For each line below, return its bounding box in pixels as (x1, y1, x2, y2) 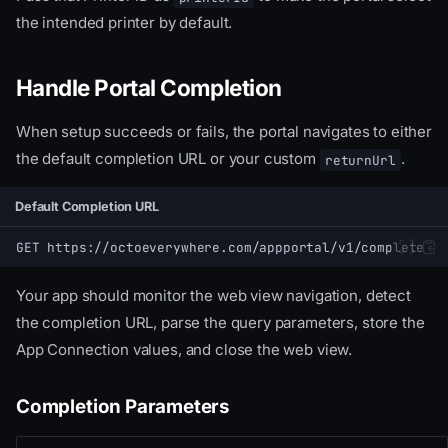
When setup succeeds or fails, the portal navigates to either (16, 122, 433, 142)
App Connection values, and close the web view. (16, 340, 353, 360)
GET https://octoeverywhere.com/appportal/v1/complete (16, 238, 425, 256)
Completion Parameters (16, 395, 231, 419)
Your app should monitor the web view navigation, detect (16, 286, 411, 306)
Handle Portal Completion (16, 74, 282, 102)
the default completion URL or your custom (16, 149, 320, 169)
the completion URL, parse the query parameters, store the (16, 313, 425, 333)
